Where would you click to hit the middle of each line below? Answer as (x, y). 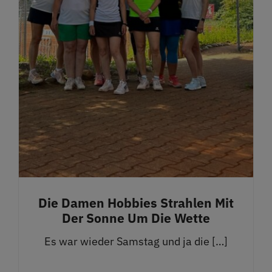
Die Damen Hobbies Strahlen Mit (136, 202)
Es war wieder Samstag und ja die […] (136, 241)
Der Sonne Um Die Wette (136, 218)
